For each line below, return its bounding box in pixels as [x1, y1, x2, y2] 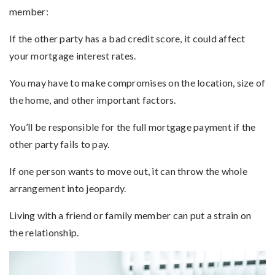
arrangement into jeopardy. [9, 182, 126, 195]
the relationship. [9, 227, 79, 239]
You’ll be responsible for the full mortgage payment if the [9, 121, 256, 133]
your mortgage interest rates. [9, 50, 136, 62]
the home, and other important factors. [9, 94, 176, 106]
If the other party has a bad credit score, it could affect [9, 33, 246, 45]
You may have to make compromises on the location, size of [9, 77, 266, 89]
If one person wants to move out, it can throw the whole [9, 165, 247, 177]
